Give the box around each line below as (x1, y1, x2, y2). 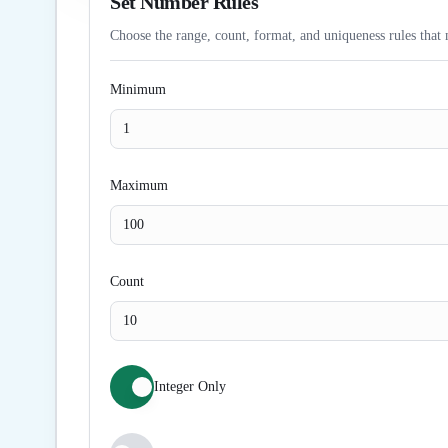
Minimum (110, 82, 166, 97)
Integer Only (154, 379, 226, 394)
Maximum (110, 178, 168, 193)
